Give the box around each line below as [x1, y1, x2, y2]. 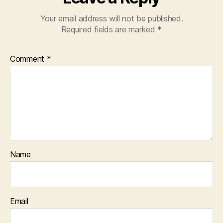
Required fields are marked [61, 24, 158, 34]
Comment [10, 53, 47, 64]
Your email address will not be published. [40, 13, 183, 23]
